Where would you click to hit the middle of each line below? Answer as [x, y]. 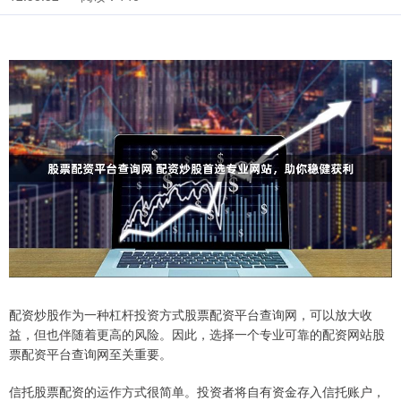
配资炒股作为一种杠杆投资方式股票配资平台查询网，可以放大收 [191, 315]
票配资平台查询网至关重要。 [90, 354]
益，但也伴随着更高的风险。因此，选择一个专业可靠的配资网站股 [197, 334]
